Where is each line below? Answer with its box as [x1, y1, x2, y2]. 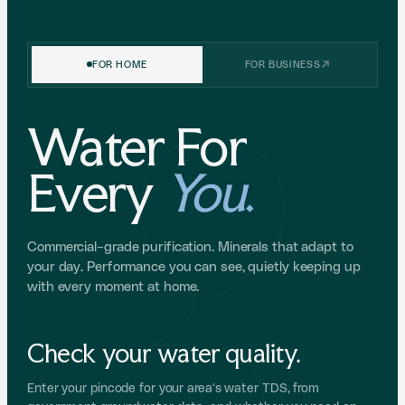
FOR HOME [91, 59, 148, 70]
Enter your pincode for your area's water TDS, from [27, 381, 319, 395]
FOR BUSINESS [244, 59, 321, 70]
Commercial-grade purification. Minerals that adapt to [27, 240, 353, 254]
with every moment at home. [27, 279, 200, 294]
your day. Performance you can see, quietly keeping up [27, 259, 361, 274]
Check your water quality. [27, 337, 301, 369]
